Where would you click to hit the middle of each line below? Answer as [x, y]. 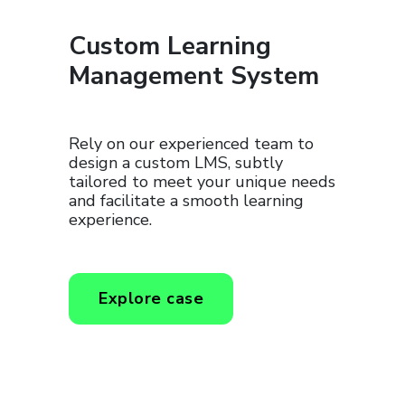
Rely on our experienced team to [191, 144]
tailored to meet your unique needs [202, 182]
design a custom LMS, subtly [176, 163]
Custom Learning [170, 47]
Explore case [151, 299]
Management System [194, 76]
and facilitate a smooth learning [186, 201]
